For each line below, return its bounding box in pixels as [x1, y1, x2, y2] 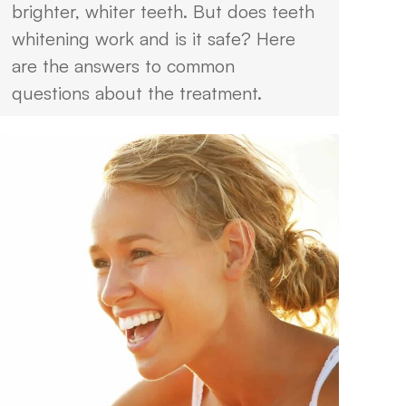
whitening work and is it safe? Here [12, 27, 295, 50]
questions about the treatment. [12, 82, 262, 104]
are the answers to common [12, 54, 235, 77]
